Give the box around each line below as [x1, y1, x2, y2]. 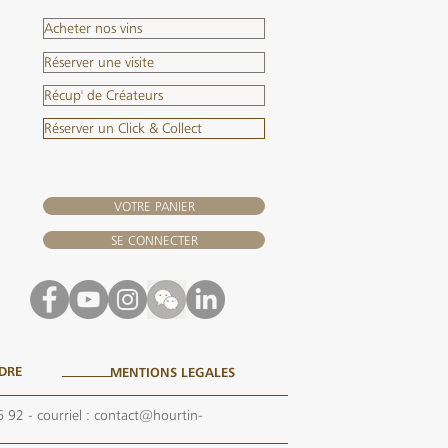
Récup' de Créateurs [44, 87, 163, 103]
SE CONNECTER [110, 232, 198, 248]
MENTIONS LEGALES [110, 364, 235, 380]
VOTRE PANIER [113, 198, 195, 214]
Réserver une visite [44, 54, 154, 70]
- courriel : [24, 407, 94, 423]
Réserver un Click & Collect [44, 120, 202, 136]
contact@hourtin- [94, 407, 203, 423]
